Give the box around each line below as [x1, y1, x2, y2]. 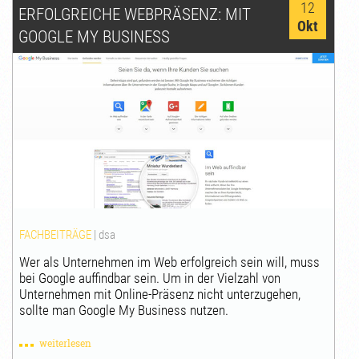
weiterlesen [39, 337, 92, 350]
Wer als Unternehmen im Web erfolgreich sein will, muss [19, 254, 321, 271]
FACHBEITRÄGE [19, 228, 92, 243]
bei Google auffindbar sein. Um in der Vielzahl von [19, 270, 281, 287]
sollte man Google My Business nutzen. [19, 302, 229, 319]
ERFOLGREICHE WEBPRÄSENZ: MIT [18, 4, 251, 24]
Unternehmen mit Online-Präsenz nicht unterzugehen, [19, 286, 301, 303]
